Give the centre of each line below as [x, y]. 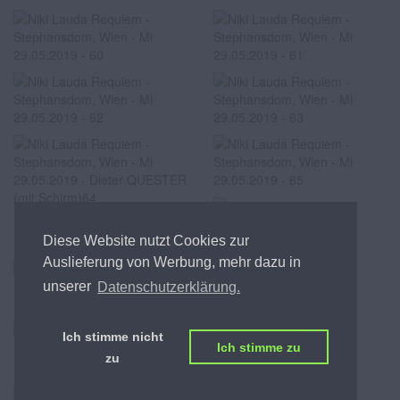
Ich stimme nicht [112, 336]
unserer [69, 287]
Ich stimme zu [258, 347]
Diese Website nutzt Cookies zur [146, 241]
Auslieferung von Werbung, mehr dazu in [172, 262]
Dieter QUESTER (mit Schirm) [98, 221]
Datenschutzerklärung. [169, 287]
